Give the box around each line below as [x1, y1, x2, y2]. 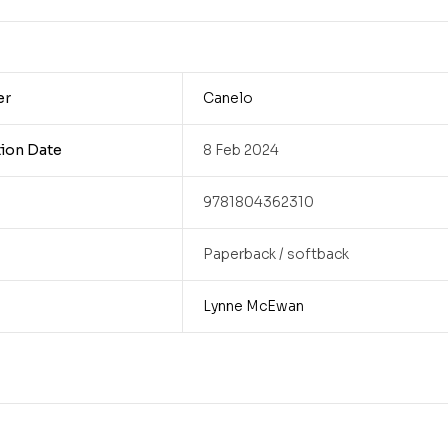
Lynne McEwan [202, 297, 304, 316]
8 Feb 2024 [202, 141, 279, 160]
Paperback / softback [202, 245, 349, 264]
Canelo [202, 89, 253, 108]
